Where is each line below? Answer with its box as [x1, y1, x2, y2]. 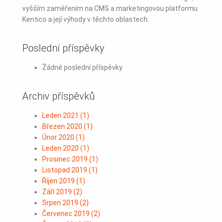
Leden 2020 [42, 144, 80, 152]
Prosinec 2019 [42, 155, 89, 163]
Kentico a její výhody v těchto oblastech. [22, 15, 149, 23]
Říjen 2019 [42, 177, 76, 185]
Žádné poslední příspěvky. [42, 63, 123, 71]
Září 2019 [42, 188, 73, 196]
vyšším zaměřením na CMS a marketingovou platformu [22, 4, 198, 12]
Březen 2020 [42, 122, 84, 130]
